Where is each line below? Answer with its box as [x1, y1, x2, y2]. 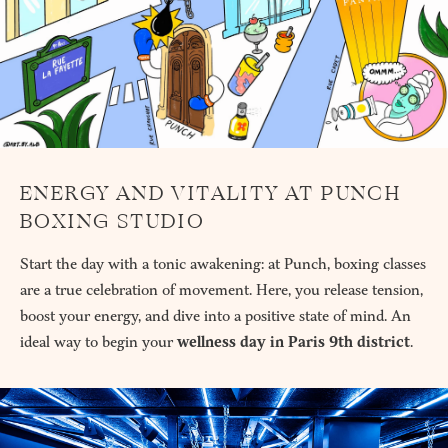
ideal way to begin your [20, 332, 177, 352]
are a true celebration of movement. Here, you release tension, [20, 280, 423, 300]
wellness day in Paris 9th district [177, 332, 410, 352]
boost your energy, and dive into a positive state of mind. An [20, 306, 411, 326]
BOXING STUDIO [20, 205, 206, 237]
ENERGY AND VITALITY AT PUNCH [20, 177, 402, 209]
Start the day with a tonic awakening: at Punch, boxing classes [20, 254, 426, 274]
